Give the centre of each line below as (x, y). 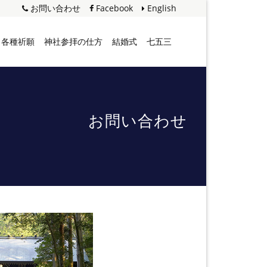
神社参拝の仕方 (73, 41)
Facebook (113, 8)
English (161, 8)
